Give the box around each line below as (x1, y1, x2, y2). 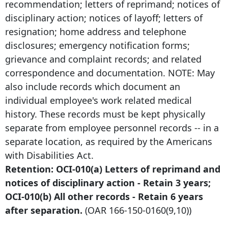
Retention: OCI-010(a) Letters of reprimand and (5, 162, 220, 175)
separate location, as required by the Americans (5, 135, 212, 148)
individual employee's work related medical (5, 94, 192, 106)
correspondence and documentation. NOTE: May (5, 66, 215, 79)
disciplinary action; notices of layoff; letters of (5, 11, 203, 24)
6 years (170, 190, 203, 203)
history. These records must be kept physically (5, 107, 205, 120)
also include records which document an (5, 80, 180, 93)
